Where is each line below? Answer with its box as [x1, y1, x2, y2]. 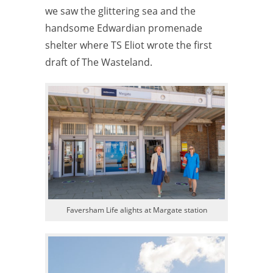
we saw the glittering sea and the [45, 4, 196, 18]
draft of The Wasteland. [45, 55, 152, 69]
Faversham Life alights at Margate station [66, 205, 207, 216]
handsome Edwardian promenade [45, 21, 202, 35]
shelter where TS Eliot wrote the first [45, 38, 212, 52]
